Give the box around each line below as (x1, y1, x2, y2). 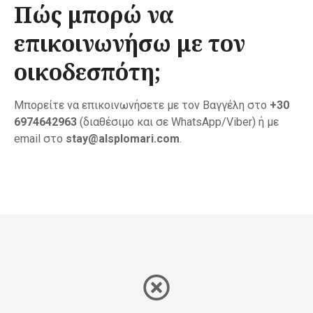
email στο (14, 132, 66, 146)
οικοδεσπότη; (14, 57, 161, 87)
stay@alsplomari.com (66, 132, 180, 146)
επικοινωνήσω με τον (14, 28, 245, 59)
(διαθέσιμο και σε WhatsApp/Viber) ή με (77, 115, 279, 129)
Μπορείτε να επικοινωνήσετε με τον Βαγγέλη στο (14, 99, 270, 112)
